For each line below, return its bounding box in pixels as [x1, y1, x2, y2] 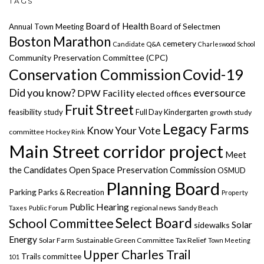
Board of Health [85, 21, 148, 32]
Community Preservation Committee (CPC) [9, 52, 168, 63]
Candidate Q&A [113, 40, 161, 48]
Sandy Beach [178, 204, 218, 212]
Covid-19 [183, 65, 243, 84]
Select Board [115, 214, 192, 232]
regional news [131, 203, 176, 213]
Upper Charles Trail [83, 247, 191, 262]
